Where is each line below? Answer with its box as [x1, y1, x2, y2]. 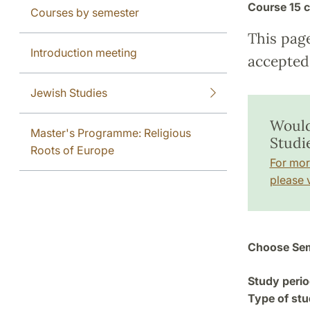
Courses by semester [30, 5, 139, 19]
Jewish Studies [30, 85, 107, 100]
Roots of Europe [30, 143, 114, 157]
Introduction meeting [30, 45, 137, 60]
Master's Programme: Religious [30, 125, 191, 140]
